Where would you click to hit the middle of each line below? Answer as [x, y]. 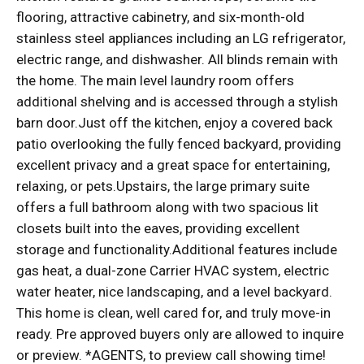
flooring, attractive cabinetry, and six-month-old [160, 17]
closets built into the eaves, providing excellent [158, 229]
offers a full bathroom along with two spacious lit [167, 208]
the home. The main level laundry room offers [155, 81]
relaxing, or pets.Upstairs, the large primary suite [163, 186]
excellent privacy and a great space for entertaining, [173, 165]
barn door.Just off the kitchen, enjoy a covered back [174, 123]
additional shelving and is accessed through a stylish [177, 102]
